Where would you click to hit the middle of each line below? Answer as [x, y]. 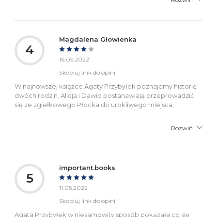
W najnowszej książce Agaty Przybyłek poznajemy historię [106, 86]
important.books [87, 167]
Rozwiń [182, 128]
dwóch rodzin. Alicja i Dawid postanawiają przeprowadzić [104, 95]
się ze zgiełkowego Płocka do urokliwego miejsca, [94, 104]
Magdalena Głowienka [98, 39]
